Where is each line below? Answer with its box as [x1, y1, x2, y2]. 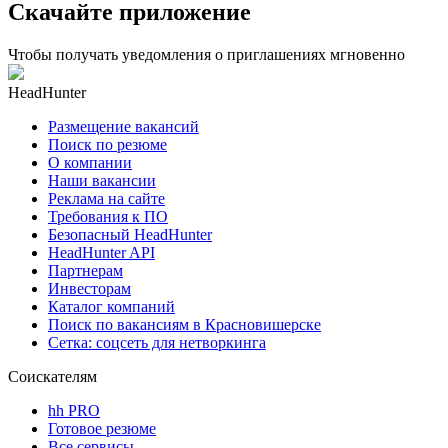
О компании [48, 153, 132, 171]
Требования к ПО [48, 207, 168, 225]
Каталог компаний [48, 297, 175, 315]
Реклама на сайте [48, 189, 165, 207]
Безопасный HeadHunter [48, 225, 212, 243]
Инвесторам [48, 279, 131, 297]
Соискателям [8, 367, 97, 385]
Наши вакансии [48, 171, 156, 189]
